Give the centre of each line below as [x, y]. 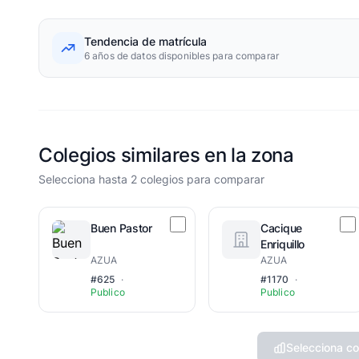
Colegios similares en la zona [166, 155]
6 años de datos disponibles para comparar [182, 56]
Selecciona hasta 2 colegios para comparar [151, 179]
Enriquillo [283, 244]
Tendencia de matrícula [145, 41]
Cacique [282, 228]
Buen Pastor [121, 228]
